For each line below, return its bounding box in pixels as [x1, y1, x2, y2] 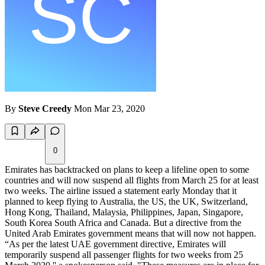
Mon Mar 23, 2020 [74, 104, 145, 114]
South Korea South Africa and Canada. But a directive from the [5, 218, 241, 228]
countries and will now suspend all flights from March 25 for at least [5, 175, 258, 186]
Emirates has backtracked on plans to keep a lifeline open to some [5, 164, 249, 175]
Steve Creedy [18, 104, 72, 114]
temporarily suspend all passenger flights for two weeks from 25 [5, 250, 243, 260]
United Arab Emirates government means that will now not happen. [5, 228, 256, 239]
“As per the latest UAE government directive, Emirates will [5, 239, 226, 250]
